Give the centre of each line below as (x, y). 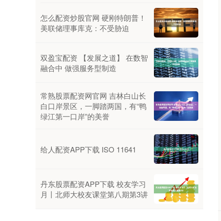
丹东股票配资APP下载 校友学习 (93, 184)
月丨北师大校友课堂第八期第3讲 (94, 194)
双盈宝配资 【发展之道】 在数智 (94, 58)
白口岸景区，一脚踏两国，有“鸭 (93, 106)
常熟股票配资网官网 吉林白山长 (93, 96)
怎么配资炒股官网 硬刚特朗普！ (93, 18)
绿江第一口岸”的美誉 (75, 116)
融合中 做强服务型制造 (78, 68)
